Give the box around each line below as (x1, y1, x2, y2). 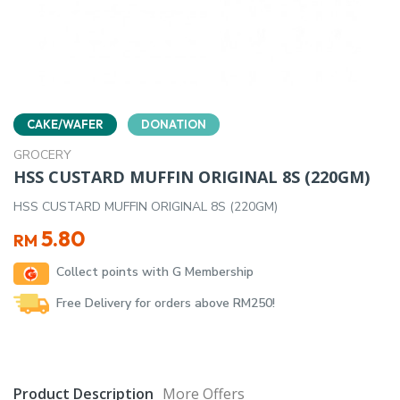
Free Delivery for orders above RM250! (56, 295, 275, 312)
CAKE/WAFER (27, 117, 104, 131)
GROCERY (13, 146, 71, 163)
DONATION (141, 117, 206, 131)
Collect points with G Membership (56, 263, 254, 280)
